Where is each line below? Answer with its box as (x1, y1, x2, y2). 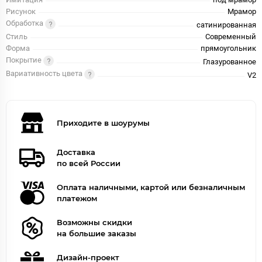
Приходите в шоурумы (57, 118, 150, 127)
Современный (205, 32, 256, 42)
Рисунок (6, 7, 36, 16)
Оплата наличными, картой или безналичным (57, 182, 245, 192)
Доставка (57, 147, 95, 157)
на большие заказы (57, 229, 136, 239)
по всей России (57, 158, 120, 168)
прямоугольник (201, 44, 256, 53)
